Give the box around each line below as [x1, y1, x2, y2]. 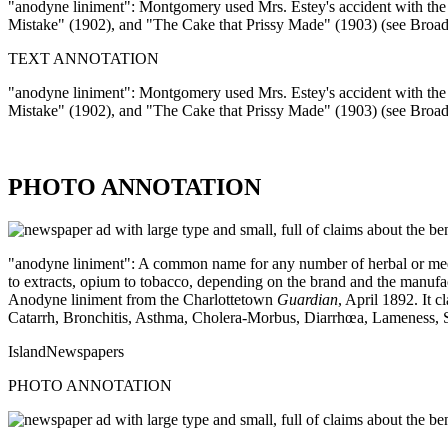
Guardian [277, 291, 338, 309]
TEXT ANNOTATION [8, 50, 159, 68]
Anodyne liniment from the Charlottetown [8, 291, 277, 309]
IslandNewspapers [8, 343, 124, 361]
